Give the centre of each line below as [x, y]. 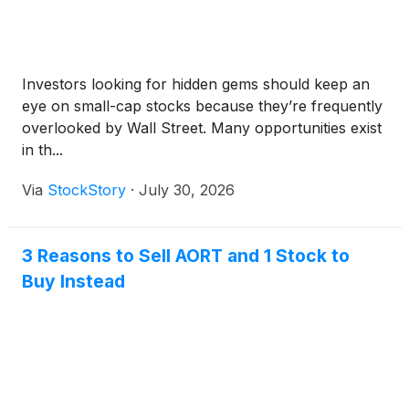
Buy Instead [73, 281]
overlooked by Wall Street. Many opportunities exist [202, 128]
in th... [42, 150]
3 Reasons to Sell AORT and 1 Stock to [186, 256]
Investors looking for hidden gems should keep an [196, 84]
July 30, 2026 [187, 190]
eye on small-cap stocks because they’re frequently [202, 106]
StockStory [87, 190]
